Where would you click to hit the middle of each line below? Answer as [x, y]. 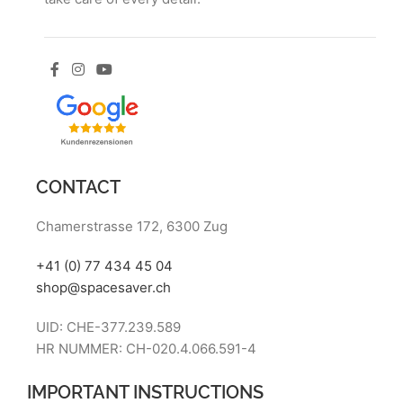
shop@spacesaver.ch [103, 288]
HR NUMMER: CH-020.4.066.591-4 [146, 349]
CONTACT [78, 186]
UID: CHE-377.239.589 [108, 327]
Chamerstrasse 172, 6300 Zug [131, 227]
